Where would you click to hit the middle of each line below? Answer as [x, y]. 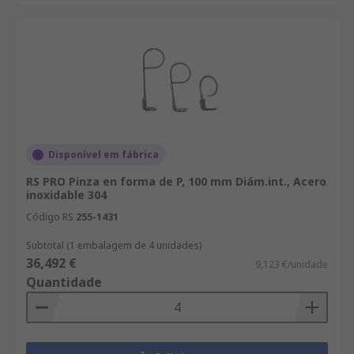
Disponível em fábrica [104, 154]
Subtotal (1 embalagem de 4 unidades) [114, 245]
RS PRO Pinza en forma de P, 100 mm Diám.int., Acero [176, 181]
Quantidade [64, 282]
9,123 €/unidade [292, 264]
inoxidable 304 [66, 195]
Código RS [50, 217]
